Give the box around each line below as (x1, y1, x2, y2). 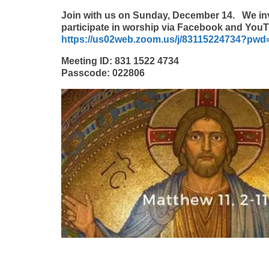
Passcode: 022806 (61, 67, 145, 78)
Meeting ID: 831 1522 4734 (61, 55, 179, 66)
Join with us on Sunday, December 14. (61, 10, 242, 20)
